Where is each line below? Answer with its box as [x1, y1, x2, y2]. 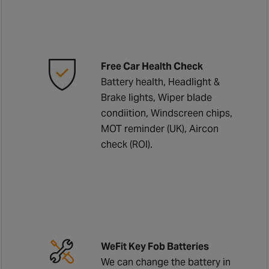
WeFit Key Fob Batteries [101, 240, 210, 253]
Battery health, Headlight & [101, 75, 220, 88]
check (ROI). [101, 138, 153, 151]
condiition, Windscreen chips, [101, 106, 233, 119]
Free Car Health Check [101, 59, 204, 73]
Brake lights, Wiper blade [101, 91, 213, 104]
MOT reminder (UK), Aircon [101, 122, 219, 135]
